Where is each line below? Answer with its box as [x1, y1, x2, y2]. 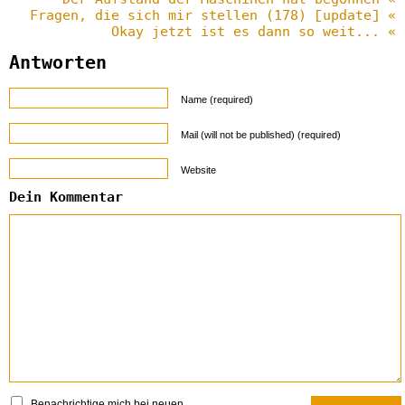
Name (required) [181, 94, 253, 105]
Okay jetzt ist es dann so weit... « [111, 24, 396, 40]
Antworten [9, 52, 107, 73]
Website [181, 165, 216, 175]
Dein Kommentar [9, 189, 123, 205]
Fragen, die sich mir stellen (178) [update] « [30, 7, 396, 24]
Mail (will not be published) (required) [181, 129, 341, 140]
